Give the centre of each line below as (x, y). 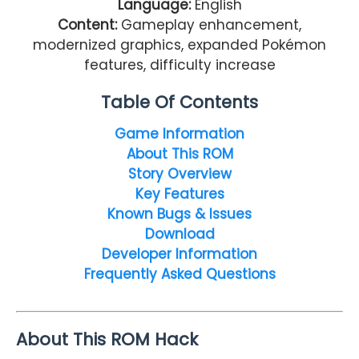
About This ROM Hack (107, 340)
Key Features (179, 194)
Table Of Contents (179, 102)
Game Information (179, 133)
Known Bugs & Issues (179, 214)
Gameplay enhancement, (209, 24)
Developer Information (179, 254)
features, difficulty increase (179, 65)
